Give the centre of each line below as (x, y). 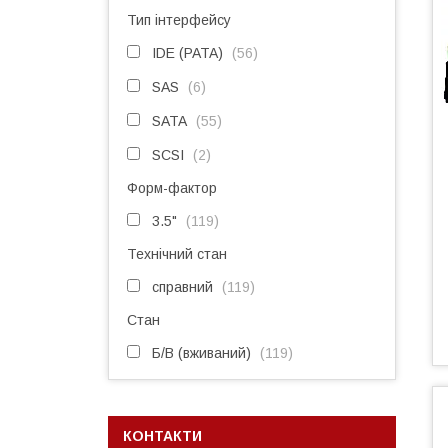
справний (182, 287)
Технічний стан (177, 254)
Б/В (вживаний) (201, 353)
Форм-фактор (172, 188)
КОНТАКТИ (162, 436)
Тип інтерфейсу (179, 20)
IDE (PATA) (187, 53)
